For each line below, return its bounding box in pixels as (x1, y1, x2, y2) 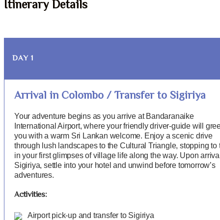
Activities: (14, 189, 47, 202)
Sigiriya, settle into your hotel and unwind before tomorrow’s (14, 161, 216, 169)
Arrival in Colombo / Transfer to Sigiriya (14, 87, 206, 105)
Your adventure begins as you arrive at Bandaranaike (14, 111, 194, 120)
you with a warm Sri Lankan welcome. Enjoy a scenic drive (14, 131, 213, 140)
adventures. (14, 170, 54, 179)
